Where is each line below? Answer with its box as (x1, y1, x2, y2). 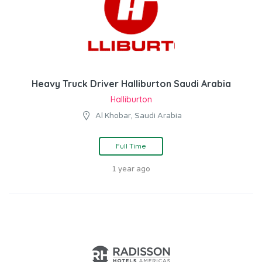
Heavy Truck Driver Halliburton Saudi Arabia (31, 78, 231, 90)
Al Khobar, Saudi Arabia (95, 111, 182, 121)
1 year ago (112, 164, 150, 174)
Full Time (116, 142, 146, 151)
